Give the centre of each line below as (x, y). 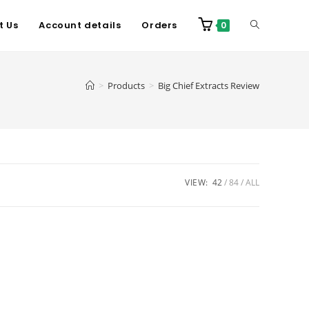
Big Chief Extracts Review (209, 86)
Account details (80, 25)
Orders (159, 25)
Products (126, 86)
